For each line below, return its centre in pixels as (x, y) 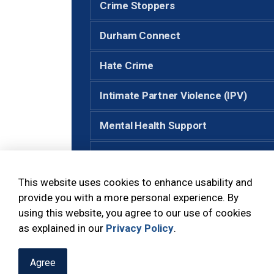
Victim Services (137, 215)
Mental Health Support (153, 125)
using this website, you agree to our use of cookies (135, 213)
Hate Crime (127, 65)
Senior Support (136, 185)
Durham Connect (140, 35)
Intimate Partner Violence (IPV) (173, 95)
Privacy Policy (140, 228)
